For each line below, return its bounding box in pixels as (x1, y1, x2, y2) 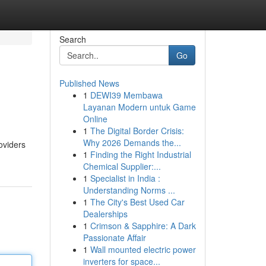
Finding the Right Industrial (90, 148, 191, 160)
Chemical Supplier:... (83, 160, 161, 172)
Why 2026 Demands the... (83, 137, 181, 148)
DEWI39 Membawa (90, 89, 163, 101)
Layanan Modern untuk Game (83, 101, 196, 113)
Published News (59, 77, 119, 89)
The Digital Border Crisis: (90, 125, 184, 137)
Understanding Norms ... (83, 184, 175, 196)
